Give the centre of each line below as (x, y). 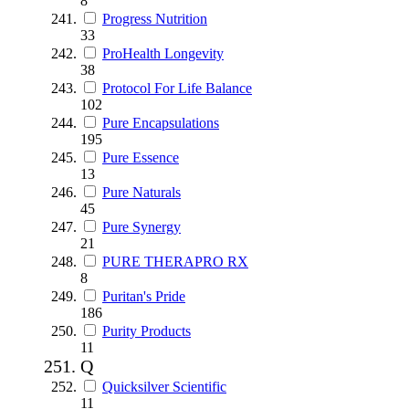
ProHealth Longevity (163, 53)
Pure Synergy (142, 226)
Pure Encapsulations (161, 122)
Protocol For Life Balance (177, 88)
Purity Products (147, 330)
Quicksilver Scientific (164, 386)
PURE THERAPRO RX (175, 261)
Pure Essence (141, 157)
